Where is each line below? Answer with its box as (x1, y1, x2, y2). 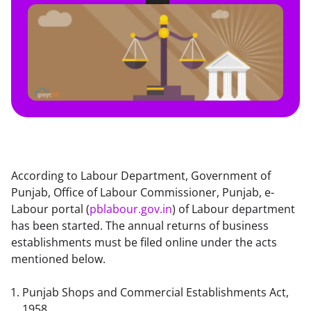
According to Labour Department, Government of (11, 168, 271, 184)
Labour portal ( (11, 201, 90, 217)
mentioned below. (11, 251, 106, 267)
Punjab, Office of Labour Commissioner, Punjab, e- (11, 185, 274, 201)
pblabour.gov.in (90, 201, 172, 217)
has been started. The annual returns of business (11, 218, 269, 234)
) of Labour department (172, 201, 295, 217)
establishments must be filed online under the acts (11, 235, 277, 251)
